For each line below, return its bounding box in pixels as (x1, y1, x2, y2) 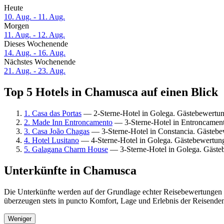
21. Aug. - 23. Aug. (4, 66, 65, 75)
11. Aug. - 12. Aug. (4, 30, 65, 39)
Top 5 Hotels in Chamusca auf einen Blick (4, 85, 218, 99)
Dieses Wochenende (4, 39, 68, 48)
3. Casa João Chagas (24, 126, 89, 135)
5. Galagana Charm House (24, 144, 108, 153)
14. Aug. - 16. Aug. (4, 48, 65, 57)
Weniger (8, 214, 31, 222)
